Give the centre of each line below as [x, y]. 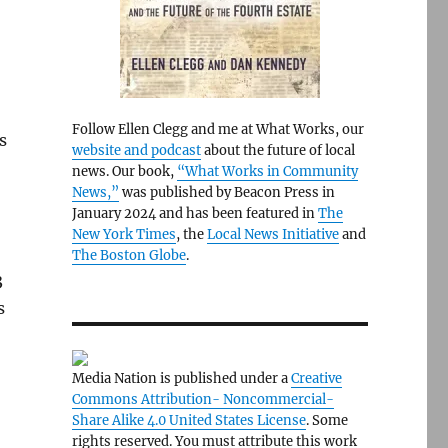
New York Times [123, 234]
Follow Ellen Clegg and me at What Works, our [217, 129]
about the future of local [277, 150]
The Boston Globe [128, 255]
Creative [316, 378]
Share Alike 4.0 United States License [188, 420]
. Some [326, 420]
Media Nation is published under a [181, 378]
